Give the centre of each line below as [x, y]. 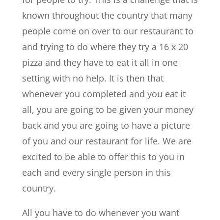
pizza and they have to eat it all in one [100, 63]
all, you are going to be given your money [108, 110]
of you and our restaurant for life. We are [107, 141]
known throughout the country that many [107, 15]
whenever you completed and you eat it [104, 94]
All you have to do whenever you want [100, 213]
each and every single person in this [96, 173]
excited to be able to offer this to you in [103, 157]
